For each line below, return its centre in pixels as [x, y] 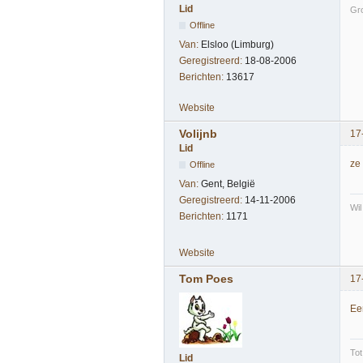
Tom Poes [206, 279]
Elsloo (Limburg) [237, 44]
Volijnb [198, 134]
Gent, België [228, 184]
